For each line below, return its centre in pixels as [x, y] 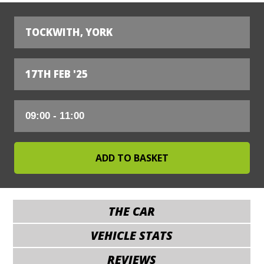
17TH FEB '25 [57, 74]
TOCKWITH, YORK [69, 32]
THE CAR [132, 212]
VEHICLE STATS [132, 236]
